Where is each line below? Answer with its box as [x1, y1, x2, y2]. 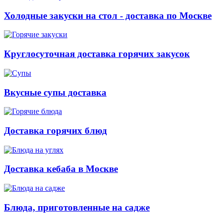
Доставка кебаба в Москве [4, 164, 118, 174]
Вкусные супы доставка [4, 87, 107, 98]
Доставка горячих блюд [4, 125, 107, 136]
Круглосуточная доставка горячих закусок [4, 49, 190, 59]
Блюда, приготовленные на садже [4, 202, 150, 213]
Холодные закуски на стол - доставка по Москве [4, 10, 212, 21]
